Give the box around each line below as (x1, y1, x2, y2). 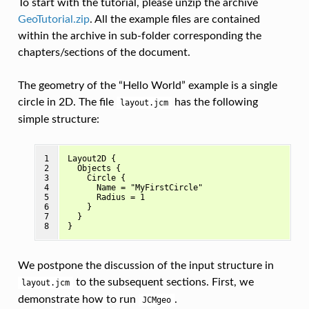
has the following (171, 97, 258, 108)
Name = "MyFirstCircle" (67, 183, 203, 193)
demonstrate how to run (17, 294, 139, 306)
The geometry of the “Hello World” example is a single (17, 80, 277, 92)
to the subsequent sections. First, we (72, 277, 254, 288)
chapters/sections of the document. (17, 47, 190, 59)
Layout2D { (67, 154, 116, 164)
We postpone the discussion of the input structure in (17, 260, 274, 272)
